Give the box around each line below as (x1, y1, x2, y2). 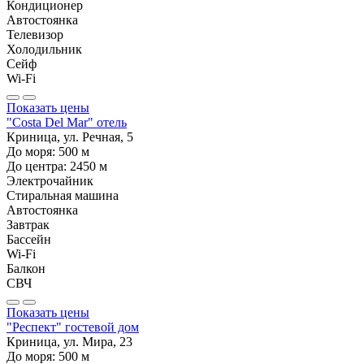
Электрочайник (6, 173, 93, 188)
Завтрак (6, 217, 50, 232)
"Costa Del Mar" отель (6, 115, 127, 129)
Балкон (6, 261, 45, 275)
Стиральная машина (6, 188, 119, 202)
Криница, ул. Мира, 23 (6, 334, 132, 349)
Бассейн (6, 232, 51, 246)
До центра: (6, 158, 70, 173)
